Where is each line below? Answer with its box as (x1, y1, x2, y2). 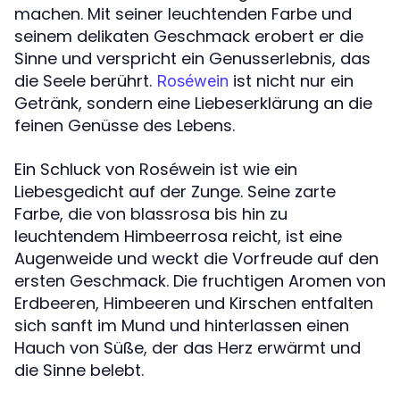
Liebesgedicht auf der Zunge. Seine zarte (14, 180, 336, 203)
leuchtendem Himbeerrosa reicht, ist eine (14, 225, 342, 247)
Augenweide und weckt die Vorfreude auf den (14, 247, 379, 270)
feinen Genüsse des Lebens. (14, 114, 235, 137)
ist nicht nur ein (229, 70, 354, 92)
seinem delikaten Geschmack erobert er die (14, 25, 363, 47)
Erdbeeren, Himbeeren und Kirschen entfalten (14, 292, 373, 314)
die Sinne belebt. (14, 359, 144, 381)
